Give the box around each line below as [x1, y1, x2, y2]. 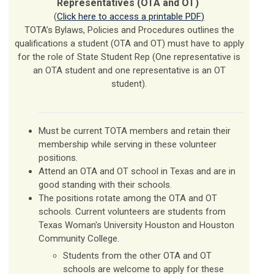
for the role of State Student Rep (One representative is [18, 51, 240, 63]
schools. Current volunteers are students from [39, 206, 226, 218]
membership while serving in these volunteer [39, 139, 217, 150]
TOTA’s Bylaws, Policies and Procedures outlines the [24, 24, 234, 36]
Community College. [39, 233, 119, 245]
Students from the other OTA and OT [63, 250, 212, 262]
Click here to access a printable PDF [57, 11, 201, 23]
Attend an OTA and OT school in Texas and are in [39, 166, 235, 177]
